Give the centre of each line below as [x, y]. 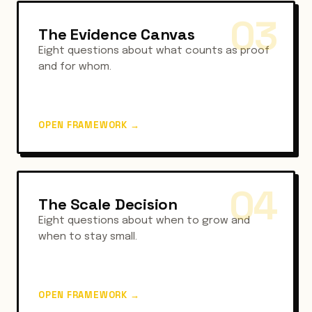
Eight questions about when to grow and [144, 221]
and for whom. [75, 67]
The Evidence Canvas [117, 34]
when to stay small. [88, 237]
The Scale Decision [108, 204]
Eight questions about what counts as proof [154, 51]
